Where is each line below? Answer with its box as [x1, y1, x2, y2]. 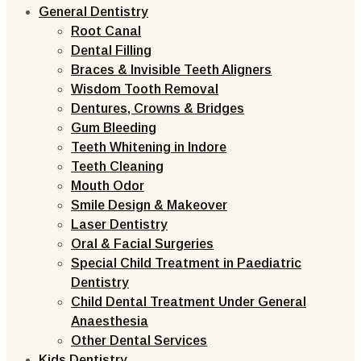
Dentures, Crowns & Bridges [71, 102, 244, 115]
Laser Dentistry [71, 218, 168, 231]
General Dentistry [39, 5, 148, 19]
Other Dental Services [71, 334, 207, 347]
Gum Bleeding [71, 121, 156, 135]
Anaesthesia [71, 314, 148, 328]
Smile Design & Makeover [71, 198, 227, 212]
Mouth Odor [71, 179, 144, 193]
